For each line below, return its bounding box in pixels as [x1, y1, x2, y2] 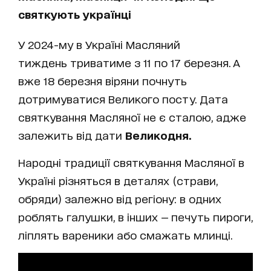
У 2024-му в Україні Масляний [18, 38, 180, 51]
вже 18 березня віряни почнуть [18, 74, 187, 87]
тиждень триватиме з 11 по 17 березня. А [18, 56, 240, 69]
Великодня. [125, 129, 194, 142]
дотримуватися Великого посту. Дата [18, 93, 228, 105]
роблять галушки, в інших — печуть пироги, [18, 211, 253, 223]
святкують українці [18, 8, 131, 21]
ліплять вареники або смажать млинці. [18, 229, 235, 241]
